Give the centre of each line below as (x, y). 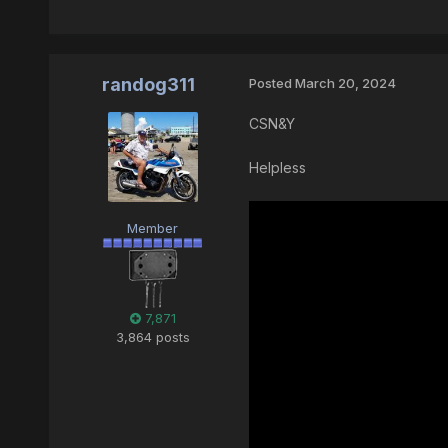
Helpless (277, 168)
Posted (271, 83)
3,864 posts (152, 337)
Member (153, 228)
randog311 (149, 85)
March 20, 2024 (345, 83)
